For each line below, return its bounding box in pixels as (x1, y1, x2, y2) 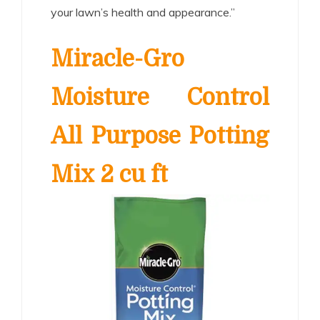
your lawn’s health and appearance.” (51, 4, 235, 19)
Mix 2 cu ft (51, 161, 168, 188)
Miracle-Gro (51, 45, 184, 72)
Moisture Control (51, 84, 269, 111)
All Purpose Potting (51, 122, 269, 149)
